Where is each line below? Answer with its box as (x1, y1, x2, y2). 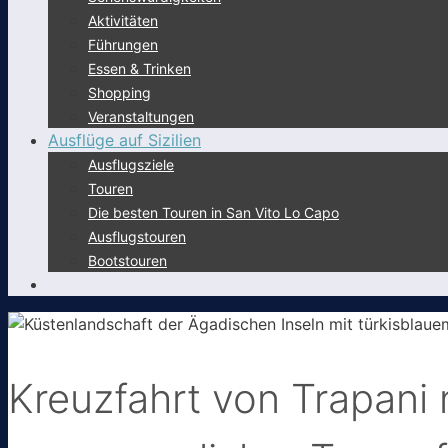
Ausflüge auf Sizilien (48, 130, 201, 150)
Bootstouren (88, 252, 167, 269)
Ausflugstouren (88, 228, 186, 245)
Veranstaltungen (88, 108, 194, 125)
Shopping (88, 84, 151, 101)
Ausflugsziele (88, 156, 174, 173)
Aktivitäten (88, 12, 158, 29)
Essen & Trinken (88, 60, 191, 77)
